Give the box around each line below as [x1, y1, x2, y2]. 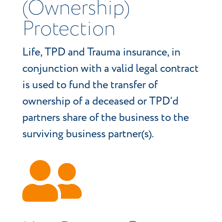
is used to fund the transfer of [22, 77, 158, 93]
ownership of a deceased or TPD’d [22, 94, 178, 110]
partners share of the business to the [22, 110, 189, 126]
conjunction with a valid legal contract [22, 61, 199, 77]
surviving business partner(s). [22, 126, 154, 142]
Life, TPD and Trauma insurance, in [22, 45, 180, 60]
